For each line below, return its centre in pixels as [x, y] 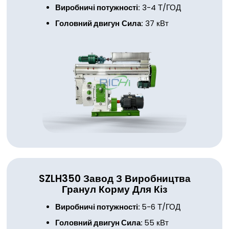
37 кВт [156, 24]
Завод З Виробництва [137, 178]
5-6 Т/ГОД [161, 207]
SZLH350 [60, 178]
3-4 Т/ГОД [160, 8]
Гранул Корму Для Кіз [114, 189]
